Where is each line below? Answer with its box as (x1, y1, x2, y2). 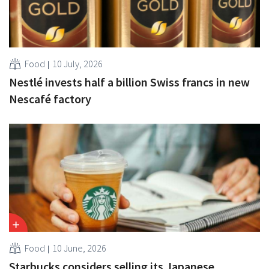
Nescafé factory (9, 91, 91, 106)
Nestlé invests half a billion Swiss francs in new (9, 74, 250, 89)
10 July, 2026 (52, 57, 103, 70)
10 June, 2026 (52, 241, 106, 254)
